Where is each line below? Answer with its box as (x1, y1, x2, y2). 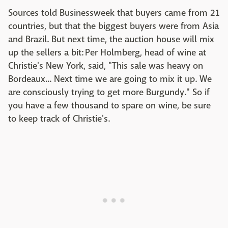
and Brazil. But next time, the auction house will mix (8, 34, 214, 46)
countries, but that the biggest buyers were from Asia (8, 20, 219, 33)
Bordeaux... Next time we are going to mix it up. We (8, 73, 212, 85)
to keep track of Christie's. (8, 113, 111, 125)
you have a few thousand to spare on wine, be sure (8, 100, 211, 112)
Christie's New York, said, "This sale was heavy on (8, 60, 203, 72)
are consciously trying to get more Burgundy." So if (8, 87, 210, 99)
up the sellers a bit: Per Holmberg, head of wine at (8, 47, 206, 59)
